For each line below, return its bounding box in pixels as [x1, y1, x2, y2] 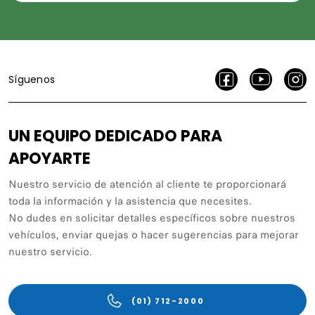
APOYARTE [8, 147, 91, 169]
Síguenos [8, 72, 56, 86]
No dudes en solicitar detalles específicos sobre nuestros [8, 210, 295, 226]
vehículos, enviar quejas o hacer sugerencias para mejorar [8, 226, 299, 243]
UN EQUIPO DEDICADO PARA [8, 124, 222, 147]
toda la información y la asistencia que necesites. [8, 193, 252, 209]
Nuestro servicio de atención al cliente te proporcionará [8, 176, 286, 192]
